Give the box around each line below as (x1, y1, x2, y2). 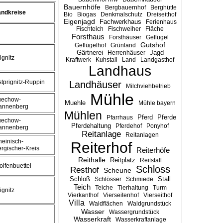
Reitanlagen (125, 131, 159, 138)
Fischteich (76, 25, 104, 32)
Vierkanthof (68, 192, 99, 199)
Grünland (111, 42, 136, 49)
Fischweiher (108, 25, 141, 32)
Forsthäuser (109, 34, 141, 41)
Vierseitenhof (103, 192, 139, 199)
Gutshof (140, 41, 165, 49)
